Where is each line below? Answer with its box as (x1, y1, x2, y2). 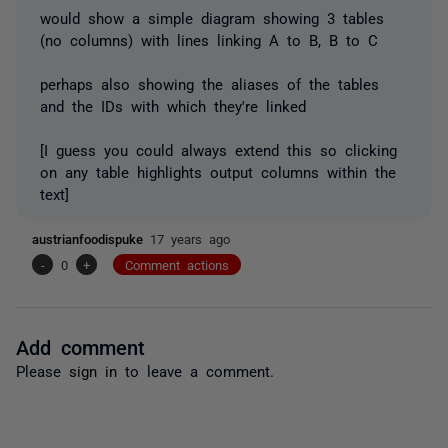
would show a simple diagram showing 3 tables (40, 9, 384, 25)
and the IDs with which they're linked (40, 97, 306, 113)
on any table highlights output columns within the (40, 163, 396, 179)
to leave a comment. (117, 362, 274, 378)
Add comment (16, 335, 145, 356)
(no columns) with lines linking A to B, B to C (40, 31, 378, 47)
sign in (69, 362, 117, 378)
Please (16, 362, 69, 378)
